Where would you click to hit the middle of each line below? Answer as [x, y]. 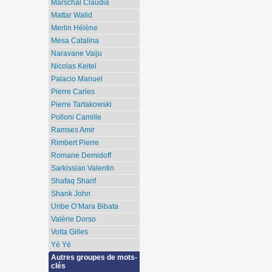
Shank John [71, 194]
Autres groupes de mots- [94, 258]
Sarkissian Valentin [83, 168]
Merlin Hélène [75, 28]
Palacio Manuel [77, 79]
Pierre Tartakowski [82, 105]
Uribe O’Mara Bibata [85, 207]
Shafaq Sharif [74, 181]
